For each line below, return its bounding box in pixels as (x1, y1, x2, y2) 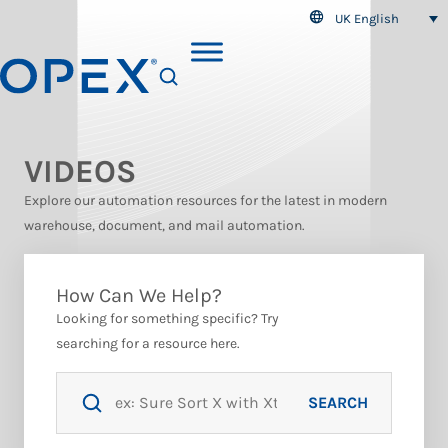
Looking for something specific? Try (56, 310, 279, 327)
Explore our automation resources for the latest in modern (24, 192, 387, 209)
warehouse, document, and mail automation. (24, 217, 305, 234)
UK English (335, 10, 399, 26)
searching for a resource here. (56, 335, 240, 352)
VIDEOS (24, 153, 136, 190)
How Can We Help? (56, 284, 222, 307)
